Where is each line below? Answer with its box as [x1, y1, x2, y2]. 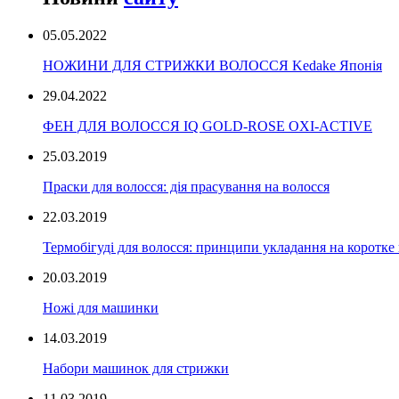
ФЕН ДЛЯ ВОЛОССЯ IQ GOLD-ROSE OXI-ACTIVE [43, 118, 372, 134]
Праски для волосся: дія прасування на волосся [43, 178, 330, 194]
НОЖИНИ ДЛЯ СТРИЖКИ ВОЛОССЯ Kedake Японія [43, 57, 382, 73]
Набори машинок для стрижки [43, 360, 229, 376]
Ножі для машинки [43, 299, 159, 315]
